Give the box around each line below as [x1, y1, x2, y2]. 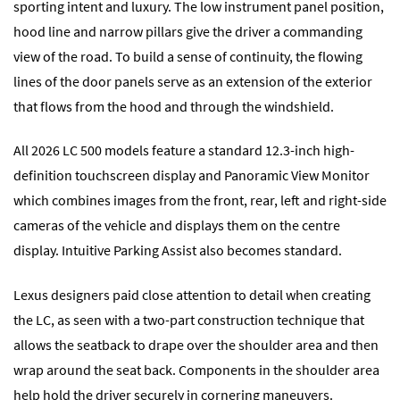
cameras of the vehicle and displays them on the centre [13, 216, 340, 235]
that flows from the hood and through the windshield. [13, 97, 334, 116]
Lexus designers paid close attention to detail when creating [13, 285, 371, 304]
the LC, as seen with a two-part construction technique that [13, 310, 364, 329]
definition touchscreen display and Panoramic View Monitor [13, 166, 370, 185]
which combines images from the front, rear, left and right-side [13, 191, 387, 210]
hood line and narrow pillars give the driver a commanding [13, 22, 362, 41]
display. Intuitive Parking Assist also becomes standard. [13, 241, 342, 260]
